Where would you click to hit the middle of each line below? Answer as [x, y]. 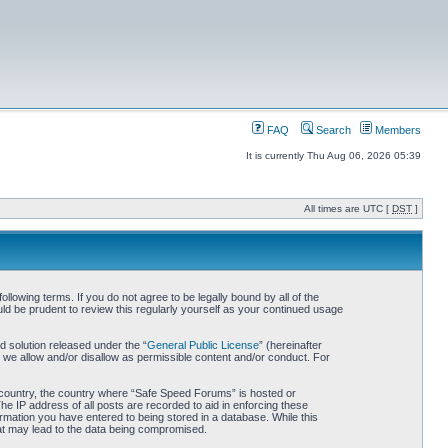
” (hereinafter [290, 345]
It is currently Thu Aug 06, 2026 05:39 [333, 155]
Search [332, 130]
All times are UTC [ [348, 208]
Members [396, 130]
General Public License [202, 345]
